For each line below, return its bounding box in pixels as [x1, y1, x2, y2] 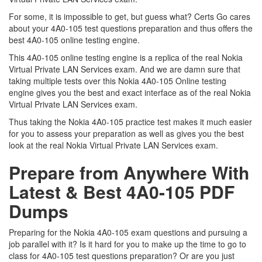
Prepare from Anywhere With [9, 160, 249, 185]
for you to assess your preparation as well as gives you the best [9, 127, 244, 139]
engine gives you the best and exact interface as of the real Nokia [9, 87, 251, 98]
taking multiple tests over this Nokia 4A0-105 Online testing [9, 75, 226, 87]
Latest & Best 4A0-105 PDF [9, 179, 235, 204]
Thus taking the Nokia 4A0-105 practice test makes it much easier [9, 116, 252, 127]
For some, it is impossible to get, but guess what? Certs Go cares [9, 11, 250, 22]
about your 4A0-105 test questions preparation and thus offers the [9, 22, 253, 34]
